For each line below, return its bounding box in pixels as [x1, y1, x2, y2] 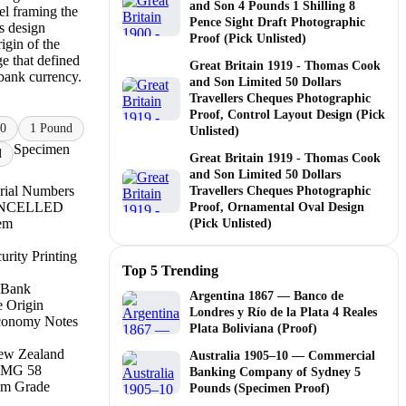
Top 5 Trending [122, 262, 218, 278]
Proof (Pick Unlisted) [189, 31, 306, 45]
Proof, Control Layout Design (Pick [189, 107, 385, 121]
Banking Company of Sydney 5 [189, 364, 361, 379]
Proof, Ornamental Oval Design [189, 199, 364, 214]
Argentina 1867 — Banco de [189, 288, 343, 303]
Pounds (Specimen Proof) [189, 381, 330, 395]
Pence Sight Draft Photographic [189, 14, 365, 29]
